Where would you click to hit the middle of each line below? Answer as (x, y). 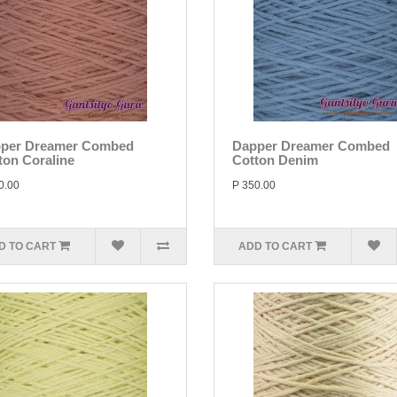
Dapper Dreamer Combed (311, 146)
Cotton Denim (275, 160)
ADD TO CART (276, 246)
